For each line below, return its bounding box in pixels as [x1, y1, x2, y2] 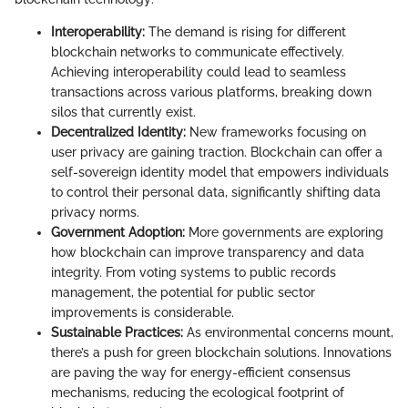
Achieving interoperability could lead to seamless [51, 65, 346, 80]
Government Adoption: [51, 225, 185, 240]
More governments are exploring [185, 225, 383, 240]
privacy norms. [51, 205, 139, 220]
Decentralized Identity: [51, 125, 186, 140]
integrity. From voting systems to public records [51, 265, 336, 280]
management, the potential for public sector [51, 285, 315, 301]
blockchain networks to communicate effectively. [51, 45, 344, 60]
